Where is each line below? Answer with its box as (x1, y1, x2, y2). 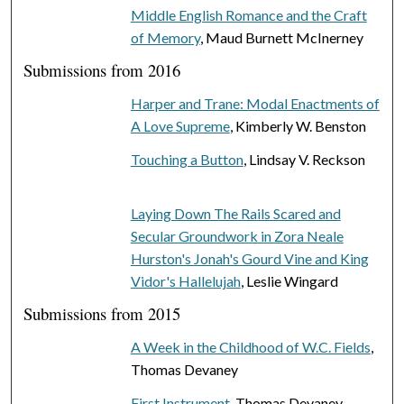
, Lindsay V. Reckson (243, 150, 365, 168)
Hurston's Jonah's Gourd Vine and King (130, 249, 369, 267)
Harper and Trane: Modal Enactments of (130, 94, 380, 112)
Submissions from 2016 (23, 58, 181, 81)
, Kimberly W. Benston (229, 116, 366, 134)
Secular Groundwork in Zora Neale (130, 226, 344, 244)
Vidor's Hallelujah (130, 271, 241, 289)
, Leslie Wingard (240, 271, 338, 289)
